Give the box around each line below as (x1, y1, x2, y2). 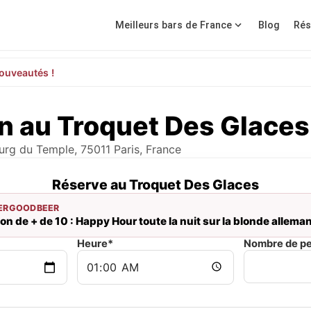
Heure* (77, 237, 113, 250)
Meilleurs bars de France (115, 19, 232, 31)
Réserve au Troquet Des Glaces (52, 176, 259, 193)
